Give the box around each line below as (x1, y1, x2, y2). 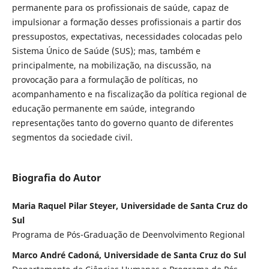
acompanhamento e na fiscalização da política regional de (11, 88, 247, 100)
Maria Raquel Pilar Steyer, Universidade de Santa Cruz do (11, 200, 248, 211)
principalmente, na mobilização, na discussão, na (11, 59, 211, 71)
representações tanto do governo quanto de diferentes (11, 116, 234, 128)
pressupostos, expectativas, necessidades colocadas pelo (11, 30, 242, 42)
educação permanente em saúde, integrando (11, 102, 195, 114)
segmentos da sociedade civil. (11, 131, 133, 143)
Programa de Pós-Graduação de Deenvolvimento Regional (11, 229, 245, 240)
